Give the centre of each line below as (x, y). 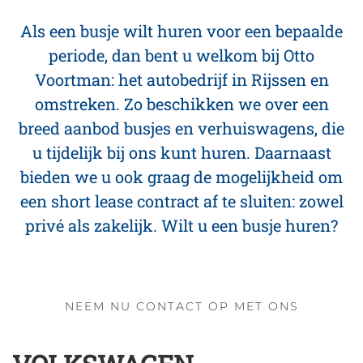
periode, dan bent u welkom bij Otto (181, 55)
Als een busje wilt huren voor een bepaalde (181, 31)
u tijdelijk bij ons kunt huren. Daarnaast (181, 152)
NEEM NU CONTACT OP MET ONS (181, 306)
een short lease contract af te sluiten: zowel (181, 201)
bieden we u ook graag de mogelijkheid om (181, 177)
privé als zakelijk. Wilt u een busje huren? (181, 225)
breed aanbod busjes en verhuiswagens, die (181, 128)
